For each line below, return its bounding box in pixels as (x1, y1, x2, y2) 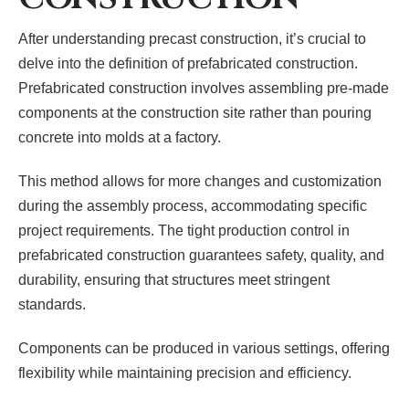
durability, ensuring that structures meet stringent (18, 271, 330, 288)
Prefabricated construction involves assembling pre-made (18, 79, 389, 96)
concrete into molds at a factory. (18, 129, 221, 145)
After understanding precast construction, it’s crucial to (18, 30, 366, 47)
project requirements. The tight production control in (18, 222, 350, 238)
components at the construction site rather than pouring (18, 104, 372, 121)
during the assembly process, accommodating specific (18, 197, 367, 214)
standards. (18, 296, 86, 312)
